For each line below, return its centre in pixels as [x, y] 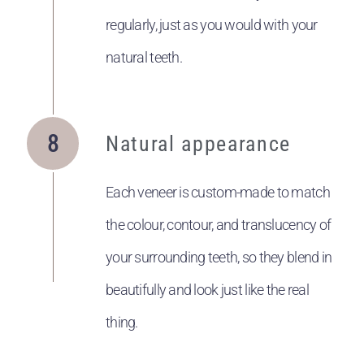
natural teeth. [144, 58]
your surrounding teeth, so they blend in [219, 258]
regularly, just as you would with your [212, 25]
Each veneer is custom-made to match [218, 193]
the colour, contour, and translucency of [219, 225]
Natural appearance [198, 143]
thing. [122, 323]
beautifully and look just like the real [207, 290]
